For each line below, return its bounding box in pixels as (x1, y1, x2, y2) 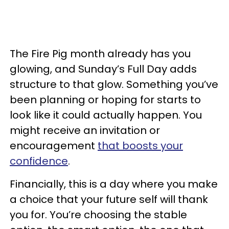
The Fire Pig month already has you (10, 47, 191, 61)
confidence (10, 154, 68, 168)
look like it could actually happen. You (10, 108, 202, 122)
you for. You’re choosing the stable (10, 208, 187, 222)
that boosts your (98, 139, 183, 153)
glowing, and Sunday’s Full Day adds (10, 62, 197, 76)
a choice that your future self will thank (10, 192, 208, 207)
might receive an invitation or (10, 123, 160, 138)
